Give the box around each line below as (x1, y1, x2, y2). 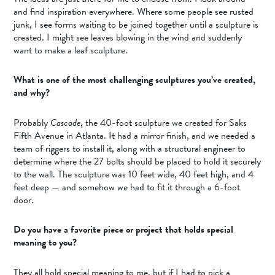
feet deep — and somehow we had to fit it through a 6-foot (14, 179, 241, 195)
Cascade (50, 115, 81, 130)
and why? (14, 85, 50, 101)
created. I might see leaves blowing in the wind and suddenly (14, 29, 242, 45)
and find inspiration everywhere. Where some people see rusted (14, 4, 254, 19)
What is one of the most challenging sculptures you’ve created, (14, 72, 256, 88)
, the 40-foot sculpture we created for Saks (80, 115, 247, 130)
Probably (14, 115, 51, 130)
